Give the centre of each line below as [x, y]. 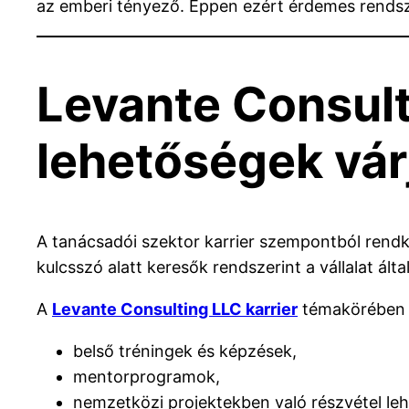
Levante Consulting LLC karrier [175, 309]
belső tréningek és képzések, [185, 351]
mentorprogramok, [147, 377]
